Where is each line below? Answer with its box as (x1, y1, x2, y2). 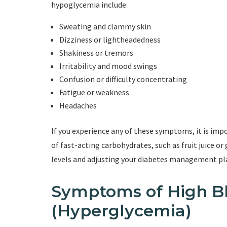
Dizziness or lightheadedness (59, 34, 161, 45)
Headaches (59, 100, 97, 111)
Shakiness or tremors (59, 48, 133, 58)
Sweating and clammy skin (59, 21, 151, 32)
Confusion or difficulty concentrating (59, 74, 187, 85)
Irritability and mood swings (59, 61, 157, 71)
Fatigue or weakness (59, 87, 129, 98)
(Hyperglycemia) (51, 201, 192, 221)
